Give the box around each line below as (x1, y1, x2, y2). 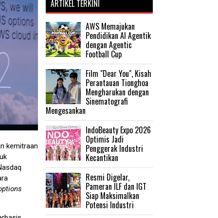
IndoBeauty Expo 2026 (86, 124, 151, 136)
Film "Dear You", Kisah (86, 67, 151, 79)
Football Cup (86, 48, 122, 60)
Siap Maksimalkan (86, 189, 139, 201)
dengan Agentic (86, 38, 132, 51)
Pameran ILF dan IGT (86, 180, 146, 192)
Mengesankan (46, 104, 86, 116)
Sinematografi (86, 95, 128, 107)
